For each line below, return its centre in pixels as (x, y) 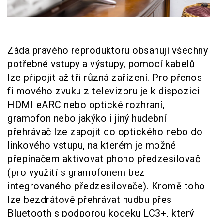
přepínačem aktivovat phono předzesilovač (104, 159)
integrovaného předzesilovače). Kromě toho (106, 186)
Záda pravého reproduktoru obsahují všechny (108, 51)
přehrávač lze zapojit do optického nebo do (105, 132)
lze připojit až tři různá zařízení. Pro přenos (105, 78)
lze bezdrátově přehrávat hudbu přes (90, 200)
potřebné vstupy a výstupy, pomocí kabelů (101, 64)
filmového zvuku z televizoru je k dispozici (104, 91)
